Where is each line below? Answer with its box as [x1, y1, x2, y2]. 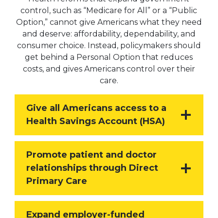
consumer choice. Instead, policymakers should [17, 41, 201, 51]
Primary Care [26, 176, 87, 187]
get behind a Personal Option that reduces [25, 53, 193, 62]
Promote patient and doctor [26, 149, 157, 161]
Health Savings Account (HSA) [26, 116, 165, 127]
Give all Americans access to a [26, 103, 166, 114]
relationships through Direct [26, 163, 158, 174]
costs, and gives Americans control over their [22, 64, 195, 74]
